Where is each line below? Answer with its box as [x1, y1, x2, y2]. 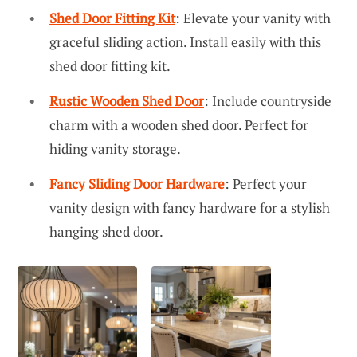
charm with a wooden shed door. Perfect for [49, 116, 308, 135]
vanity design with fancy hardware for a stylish [49, 198, 330, 217]
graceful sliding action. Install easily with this [49, 33, 321, 52]
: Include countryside [204, 92, 331, 111]
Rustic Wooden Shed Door [49, 92, 204, 111]
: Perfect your [225, 174, 307, 193]
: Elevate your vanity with [175, 9, 331, 28]
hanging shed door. [49, 222, 163, 241]
